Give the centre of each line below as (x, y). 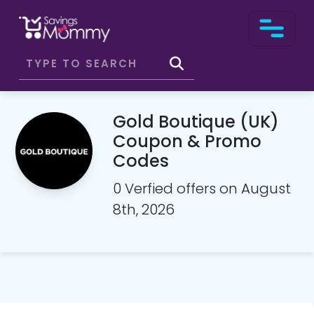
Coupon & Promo (187, 141)
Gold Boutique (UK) (196, 122)
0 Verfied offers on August (202, 189)
